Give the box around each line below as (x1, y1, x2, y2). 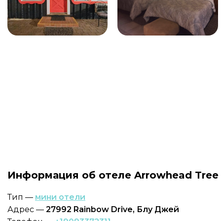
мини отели (35, 192, 85, 202)
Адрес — (7, 205, 46, 214)
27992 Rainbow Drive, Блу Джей (46, 205, 179, 214)
